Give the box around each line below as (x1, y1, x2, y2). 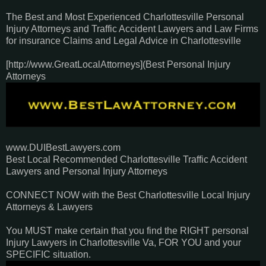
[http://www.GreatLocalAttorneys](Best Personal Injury (6, 59, 230, 69)
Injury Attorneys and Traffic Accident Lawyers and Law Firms (6, 23, 258, 34)
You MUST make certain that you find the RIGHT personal (6, 226, 249, 236)
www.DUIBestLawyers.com (6, 142, 123, 153)
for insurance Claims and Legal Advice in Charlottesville (6, 35, 243, 46)
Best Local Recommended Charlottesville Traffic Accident (6, 154, 247, 165)
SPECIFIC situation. (6, 249, 91, 260)
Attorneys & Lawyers (6, 202, 93, 213)
